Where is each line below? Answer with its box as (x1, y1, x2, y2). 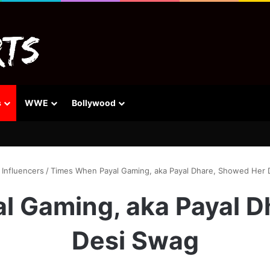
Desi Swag (71, 225, 199, 256)
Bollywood (72, 97, 116, 108)
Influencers (2, 165, 44, 175)
